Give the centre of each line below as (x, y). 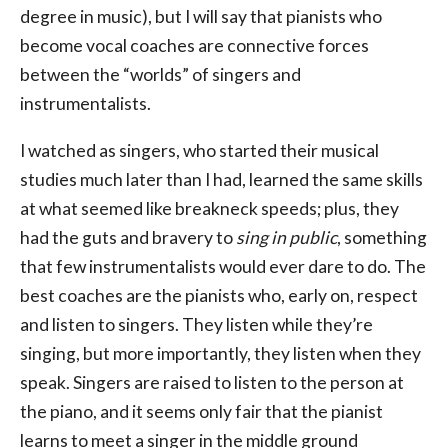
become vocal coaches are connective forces (194, 46)
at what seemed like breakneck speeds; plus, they (209, 208)
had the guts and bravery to (128, 237)
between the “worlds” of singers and (160, 75)
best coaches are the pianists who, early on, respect (219, 295)
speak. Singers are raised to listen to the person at (212, 382)
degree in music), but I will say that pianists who (201, 17)
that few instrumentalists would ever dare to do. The (223, 266)
